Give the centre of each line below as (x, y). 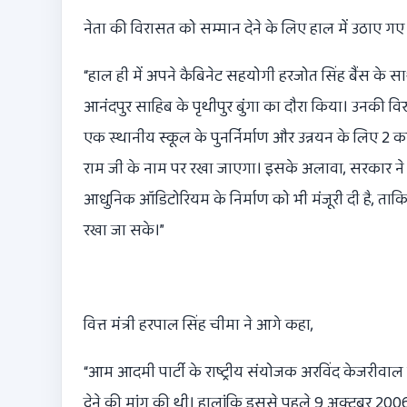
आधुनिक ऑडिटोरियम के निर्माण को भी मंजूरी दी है (228, 200)
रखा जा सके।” (124, 231)
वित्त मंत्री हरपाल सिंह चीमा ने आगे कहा (197, 326)
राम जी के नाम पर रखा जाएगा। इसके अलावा (213, 169)
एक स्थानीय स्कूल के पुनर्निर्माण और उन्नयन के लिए (233, 139)
